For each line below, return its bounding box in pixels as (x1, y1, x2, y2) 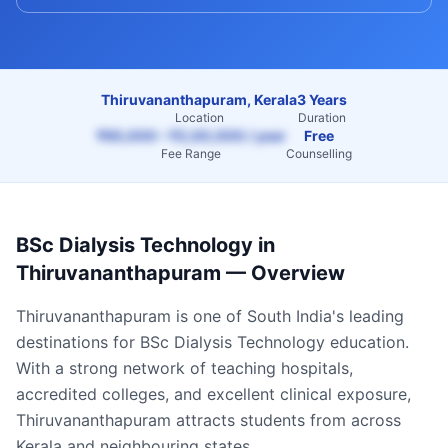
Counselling (285, 146, 352, 161)
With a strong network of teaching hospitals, (16, 358, 353, 378)
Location (174, 110, 224, 125)
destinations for (16, 332, 140, 352)
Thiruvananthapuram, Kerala (101, 91, 297, 108)
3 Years (297, 91, 347, 108)
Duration (298, 110, 346, 125)
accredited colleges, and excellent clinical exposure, (16, 384, 411, 404)
